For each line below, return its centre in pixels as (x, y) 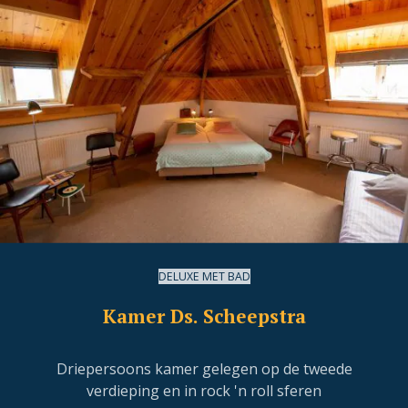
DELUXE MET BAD (204, 276)
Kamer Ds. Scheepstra (204, 316)
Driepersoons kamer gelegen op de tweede (204, 368)
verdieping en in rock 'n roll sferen (204, 390)
